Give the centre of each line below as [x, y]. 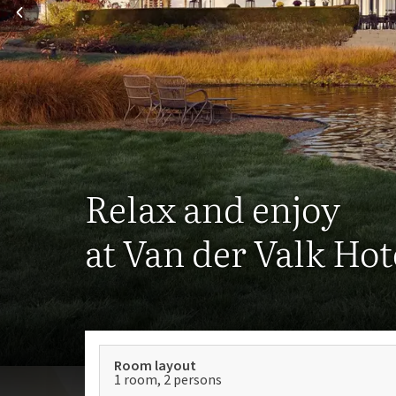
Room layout [155, 365]
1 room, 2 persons [168, 379]
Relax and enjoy [213, 207]
